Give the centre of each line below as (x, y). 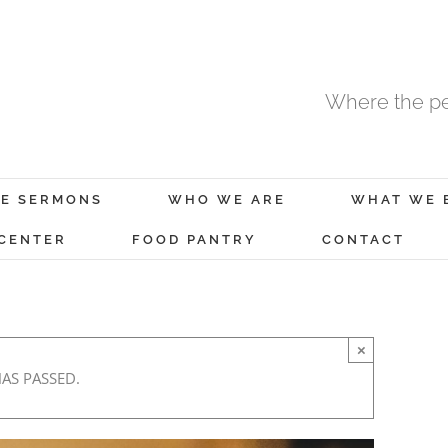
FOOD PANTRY (194, 239)
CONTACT (363, 239)
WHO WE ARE (226, 199)
